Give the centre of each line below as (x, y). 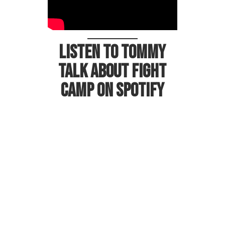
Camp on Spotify (112, 91)
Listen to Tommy (113, 53)
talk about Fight (113, 72)
